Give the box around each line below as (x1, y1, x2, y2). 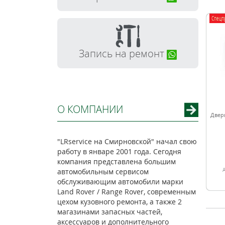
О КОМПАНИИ (57, 102, 123, 116)
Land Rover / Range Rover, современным (57, 187, 196, 196)
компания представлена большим (57, 157, 176, 166)
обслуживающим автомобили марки (57, 177, 183, 186)
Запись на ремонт (78, 47, 167, 60)
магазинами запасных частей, (57, 207, 162, 216)
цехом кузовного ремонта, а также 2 (57, 197, 182, 206)
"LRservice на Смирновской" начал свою (57, 137, 197, 146)
